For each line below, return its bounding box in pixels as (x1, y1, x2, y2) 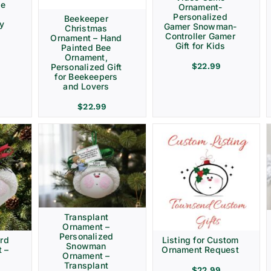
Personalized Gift (50, 61, 122, 72)
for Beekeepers (54, 71, 118, 82)
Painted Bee (61, 42, 111, 53)
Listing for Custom (162, 235, 239, 246)
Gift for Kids (175, 41, 226, 51)
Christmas (65, 22, 108, 33)
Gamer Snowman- (163, 21, 237, 32)
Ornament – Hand (50, 32, 122, 43)
